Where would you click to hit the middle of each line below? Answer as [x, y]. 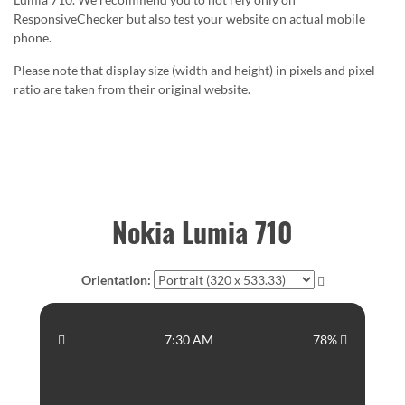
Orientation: [116, 279]
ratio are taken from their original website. [132, 89]
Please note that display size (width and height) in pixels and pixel [194, 70]
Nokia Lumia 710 [202, 231]
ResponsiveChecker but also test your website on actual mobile [189, 18]
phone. [33, 37]
